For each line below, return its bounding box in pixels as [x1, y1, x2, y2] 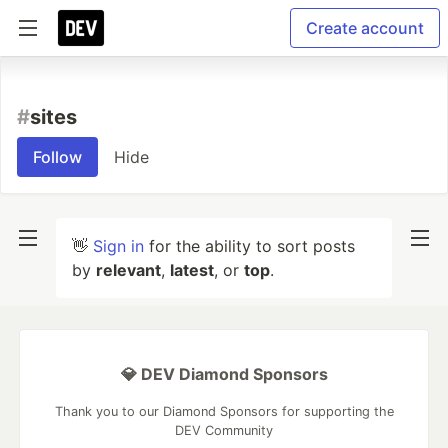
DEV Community [175, 423, 273, 438]
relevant [96, 260, 161, 280]
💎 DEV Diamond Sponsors [120, 364, 328, 384]
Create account [306, 18, 424, 38]
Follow [33, 147, 82, 167]
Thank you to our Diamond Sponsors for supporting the [54, 404, 394, 419]
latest [170, 260, 214, 280]
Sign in [93, 236, 144, 256]
